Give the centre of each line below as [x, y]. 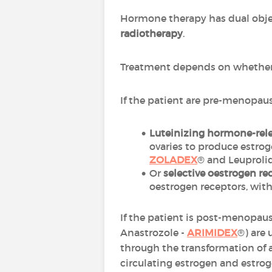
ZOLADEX [173, 160]
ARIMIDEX [212, 233]
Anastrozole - [154, 233]
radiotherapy [151, 33]
